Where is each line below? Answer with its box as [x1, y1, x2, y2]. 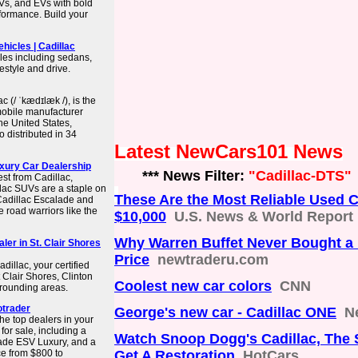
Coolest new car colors [114, 278, 272, 294]
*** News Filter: [114, 168, 249, 184]
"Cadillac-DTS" [249, 168, 352, 184]
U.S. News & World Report [174, 209, 353, 225]
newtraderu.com [157, 252, 268, 268]
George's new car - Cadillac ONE [114, 304, 336, 320]
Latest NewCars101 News [114, 141, 343, 162]
